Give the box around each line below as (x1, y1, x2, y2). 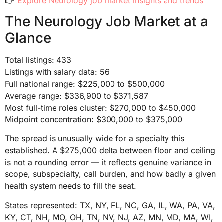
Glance (5, 29, 51, 47)
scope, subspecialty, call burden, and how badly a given (5, 169, 216, 179)
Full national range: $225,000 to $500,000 (5, 79, 165, 89)
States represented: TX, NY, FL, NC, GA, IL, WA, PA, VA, (5, 200, 215, 210)
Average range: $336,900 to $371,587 (5, 91, 148, 101)
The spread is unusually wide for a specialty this (5, 133, 184, 144)
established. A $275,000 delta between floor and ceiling (5, 145, 215, 156)
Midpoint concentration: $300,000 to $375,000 (5, 114, 182, 125)
